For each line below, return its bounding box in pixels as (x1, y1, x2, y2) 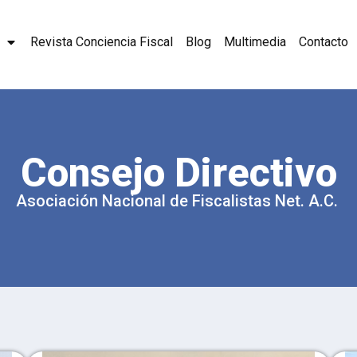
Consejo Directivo (20, 150, 337, 196)
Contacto (299, 34, 349, 49)
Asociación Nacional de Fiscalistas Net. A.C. (15, 191, 342, 210)
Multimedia (224, 34, 287, 49)
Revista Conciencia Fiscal (30, 34, 174, 49)
